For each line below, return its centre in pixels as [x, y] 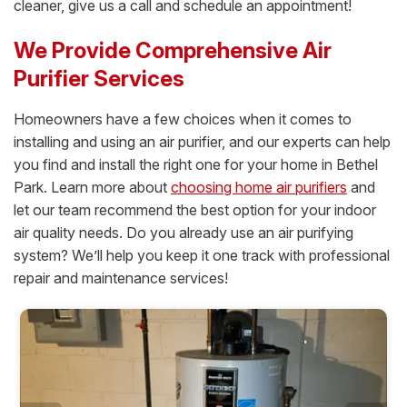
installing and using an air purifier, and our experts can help [202, 142]
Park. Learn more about [92, 188]
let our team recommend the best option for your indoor [195, 210]
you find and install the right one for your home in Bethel [196, 165]
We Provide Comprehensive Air [173, 51]
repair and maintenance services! [121, 278]
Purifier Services [99, 79]
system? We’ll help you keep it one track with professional [202, 256]
